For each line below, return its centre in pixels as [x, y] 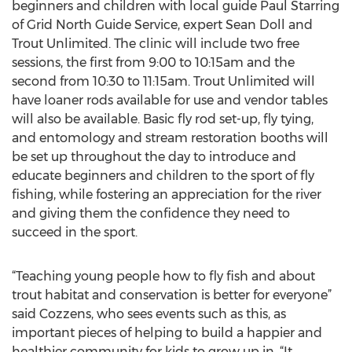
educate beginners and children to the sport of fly [163, 176]
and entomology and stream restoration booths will [170, 138]
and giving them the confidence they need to [151, 213]
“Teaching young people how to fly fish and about [163, 276]
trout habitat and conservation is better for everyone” [172, 295]
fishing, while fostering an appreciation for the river [167, 194]
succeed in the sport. [75, 232]
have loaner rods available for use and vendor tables [170, 100]
